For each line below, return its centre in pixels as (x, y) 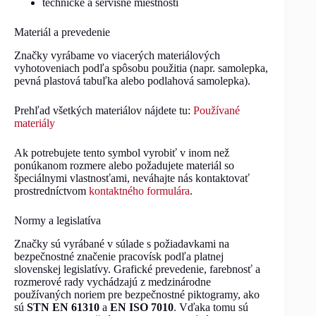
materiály (35, 123)
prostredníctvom (51, 190)
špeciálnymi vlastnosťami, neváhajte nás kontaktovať (132, 178)
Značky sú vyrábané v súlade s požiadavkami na (122, 243)
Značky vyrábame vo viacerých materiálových (117, 55)
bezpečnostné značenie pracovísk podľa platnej (119, 256)
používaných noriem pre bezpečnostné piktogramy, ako (137, 294)
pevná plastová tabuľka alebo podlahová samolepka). (132, 80)
